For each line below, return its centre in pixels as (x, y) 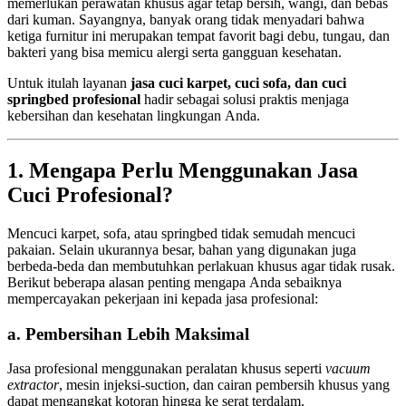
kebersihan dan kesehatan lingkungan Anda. (134, 116)
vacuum (348, 369)
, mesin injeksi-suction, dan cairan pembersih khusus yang (224, 385)
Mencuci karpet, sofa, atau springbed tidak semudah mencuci (181, 233)
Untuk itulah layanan (69, 83)
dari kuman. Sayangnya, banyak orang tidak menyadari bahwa (186, 20)
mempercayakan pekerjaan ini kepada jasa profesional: (163, 298)
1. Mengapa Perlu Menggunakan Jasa (183, 171)
